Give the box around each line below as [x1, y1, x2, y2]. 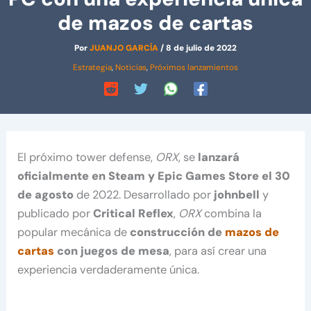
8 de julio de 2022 [166, 42, 237, 54]
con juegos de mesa [54, 244, 170, 259]
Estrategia [73, 62, 112, 74]
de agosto [17, 187, 74, 203]
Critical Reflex [93, 206, 174, 221]
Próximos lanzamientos [150, 62, 238, 74]
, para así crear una [169, 244, 267, 259]
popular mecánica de [17, 225, 131, 240]
